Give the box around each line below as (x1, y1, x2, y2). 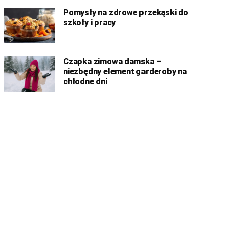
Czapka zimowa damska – (63, 56, 161, 66)
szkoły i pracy (63, 18, 116, 27)
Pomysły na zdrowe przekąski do (63, 8, 189, 17)
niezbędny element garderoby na (63, 67, 187, 76)
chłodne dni (63, 77, 107, 87)
